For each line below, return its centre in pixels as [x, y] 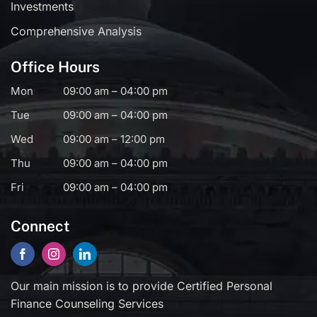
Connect [40, 226]
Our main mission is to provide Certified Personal [141, 286]
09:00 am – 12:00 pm [114, 139]
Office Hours [55, 67]
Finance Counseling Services [87, 304]
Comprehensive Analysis [76, 31]
